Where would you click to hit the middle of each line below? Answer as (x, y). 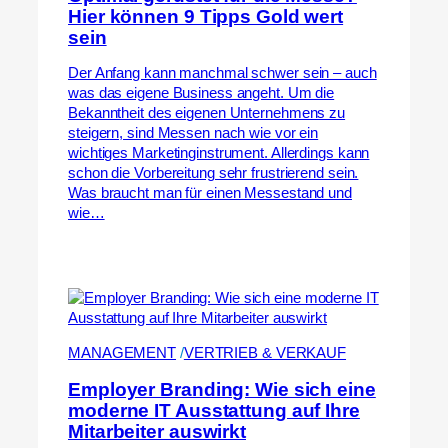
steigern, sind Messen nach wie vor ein (193, 133)
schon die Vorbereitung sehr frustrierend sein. (213, 173)
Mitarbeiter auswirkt (157, 431)
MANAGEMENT (122, 352)
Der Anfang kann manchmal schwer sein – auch (222, 73)
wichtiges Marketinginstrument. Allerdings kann (219, 153)
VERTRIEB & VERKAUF (265, 352)
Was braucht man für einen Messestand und (210, 193)
